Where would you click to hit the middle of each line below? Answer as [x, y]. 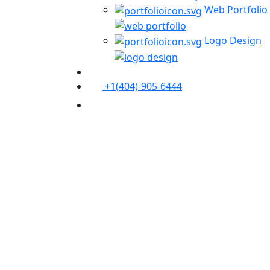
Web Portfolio [236, 10]
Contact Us [121, 106]
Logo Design [233, 41]
